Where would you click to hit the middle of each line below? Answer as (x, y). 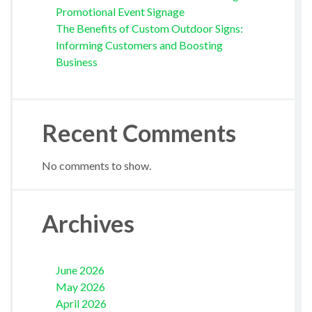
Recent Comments (139, 133)
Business (76, 61)
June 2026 (80, 270)
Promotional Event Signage (120, 11)
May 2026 (80, 286)
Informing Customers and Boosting (139, 45)
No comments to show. (96, 166)
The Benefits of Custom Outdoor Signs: (149, 28)
